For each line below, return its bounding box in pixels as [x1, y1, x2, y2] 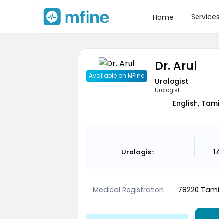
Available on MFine [89, 71, 144, 80]
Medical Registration [93, 184, 164, 195]
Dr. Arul [155, 57, 197, 74]
